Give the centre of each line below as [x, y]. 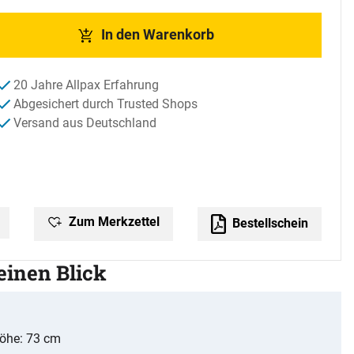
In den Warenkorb [157, 35]
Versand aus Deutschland [85, 122]
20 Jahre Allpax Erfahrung [86, 85]
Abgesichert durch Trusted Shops [105, 104]
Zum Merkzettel [113, 221]
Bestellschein [269, 223]
